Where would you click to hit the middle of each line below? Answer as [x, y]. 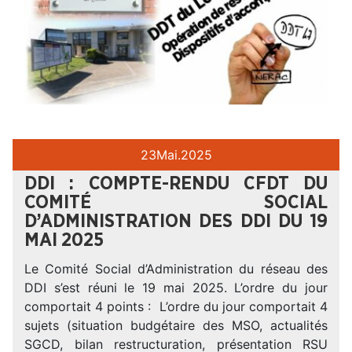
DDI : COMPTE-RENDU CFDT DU [176, 183]
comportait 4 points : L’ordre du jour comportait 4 [176, 306]
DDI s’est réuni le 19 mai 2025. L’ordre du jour [176, 287]
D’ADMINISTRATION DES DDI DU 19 [176, 221]
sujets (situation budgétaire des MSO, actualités [176, 325]
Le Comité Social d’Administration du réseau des [176, 268]
